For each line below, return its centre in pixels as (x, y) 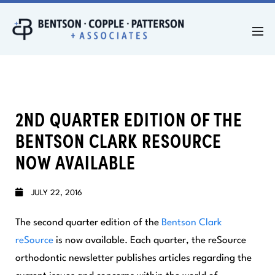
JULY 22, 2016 (56, 193)
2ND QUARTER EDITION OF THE (129, 118)
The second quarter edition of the (88, 223)
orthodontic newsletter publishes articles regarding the (134, 258)
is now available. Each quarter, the (131, 241)
